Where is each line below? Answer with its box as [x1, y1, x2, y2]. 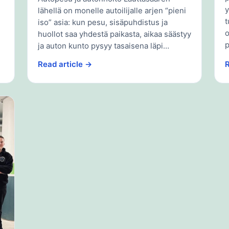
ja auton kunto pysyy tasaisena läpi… [37, 40, 169, 51]
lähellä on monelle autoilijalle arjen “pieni [37, 5, 186, 15]
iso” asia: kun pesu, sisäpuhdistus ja [37, 17, 168, 27]
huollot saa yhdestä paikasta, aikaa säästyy [37, 29, 191, 39]
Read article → [37, 59, 92, 69]
